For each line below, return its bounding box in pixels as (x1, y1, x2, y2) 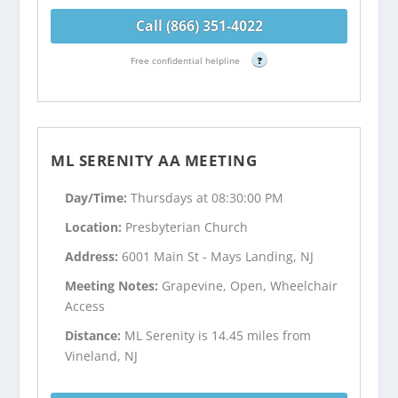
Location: (65, 219, 126, 236)
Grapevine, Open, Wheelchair (162, 276, 338, 294)
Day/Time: (65, 189, 131, 207)
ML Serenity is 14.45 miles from (124, 326, 312, 344)
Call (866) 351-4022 (135, 15, 263, 36)
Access (65, 297, 106, 314)
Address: (65, 248, 123, 265)
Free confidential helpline (131, 53, 243, 67)
